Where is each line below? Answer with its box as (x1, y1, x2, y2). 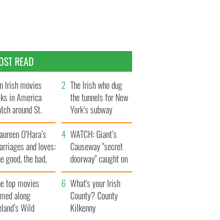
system (70, 115, 93, 129)
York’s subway (70, 103, 113, 116)
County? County (70, 189, 118, 202)
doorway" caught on (70, 152, 128, 165)
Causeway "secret (70, 140, 123, 153)
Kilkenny (70, 201, 96, 215)
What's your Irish (70, 177, 121, 190)
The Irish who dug (70, 79, 123, 92)
